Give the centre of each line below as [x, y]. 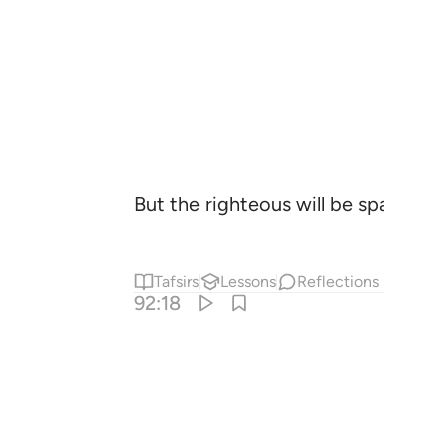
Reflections [338, 281]
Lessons [248, 281]
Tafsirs [177, 281]
